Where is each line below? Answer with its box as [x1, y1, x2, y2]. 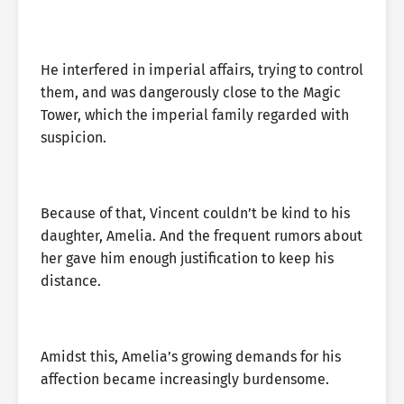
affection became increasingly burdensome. [41, 371, 329, 388]
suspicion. [41, 129, 106, 146]
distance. [41, 272, 101, 289]
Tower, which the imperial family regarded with [41, 106, 349, 124]
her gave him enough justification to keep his [41, 250, 334, 267]
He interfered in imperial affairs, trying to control [41, 61, 363, 78]
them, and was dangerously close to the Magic [41, 84, 341, 101]
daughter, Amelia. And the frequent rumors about [41, 227, 363, 244]
